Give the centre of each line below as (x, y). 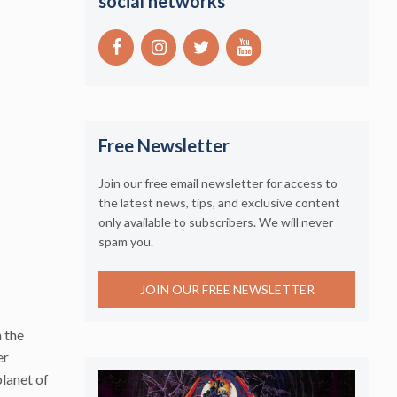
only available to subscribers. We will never (216, 222)
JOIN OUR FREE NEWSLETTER (227, 290)
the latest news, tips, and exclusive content (219, 202)
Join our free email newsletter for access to (218, 183)
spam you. (126, 241)
